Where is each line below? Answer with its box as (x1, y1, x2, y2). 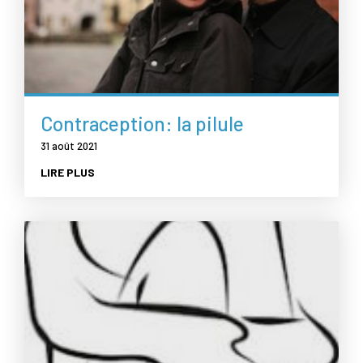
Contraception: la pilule (41, 112, 244, 136)
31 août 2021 (41, 139, 97, 153)
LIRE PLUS (41, 165, 95, 180)
